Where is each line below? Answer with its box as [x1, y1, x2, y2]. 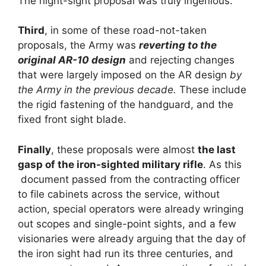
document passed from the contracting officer [18, 173, 240, 185]
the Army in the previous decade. [18, 84, 179, 96]
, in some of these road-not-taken [45, 24, 207, 37]
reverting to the [139, 39, 217, 52]
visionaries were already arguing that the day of [18, 232, 246, 245]
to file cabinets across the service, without [18, 188, 220, 200]
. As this [203, 158, 242, 170]
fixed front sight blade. [18, 113, 126, 126]
